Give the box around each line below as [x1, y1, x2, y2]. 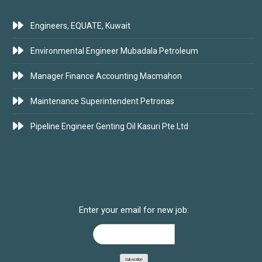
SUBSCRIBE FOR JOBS [13, 166, 179, 185]
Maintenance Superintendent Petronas [30, 96, 174, 106]
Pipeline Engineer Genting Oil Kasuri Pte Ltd [30, 121, 188, 131]
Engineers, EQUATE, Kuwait [30, 20, 130, 30]
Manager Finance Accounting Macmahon [30, 71, 182, 81]
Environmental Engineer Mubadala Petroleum [30, 46, 198, 56]
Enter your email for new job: [78, 204, 189, 215]
